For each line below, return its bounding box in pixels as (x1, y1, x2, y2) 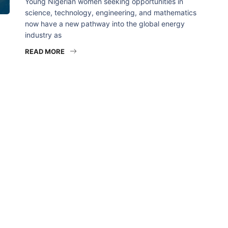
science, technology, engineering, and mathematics (25, 8, 196, 17)
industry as (25, 31, 62, 39)
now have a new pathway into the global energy (25, 19, 185, 28)
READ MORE (25, 47, 65, 55)
